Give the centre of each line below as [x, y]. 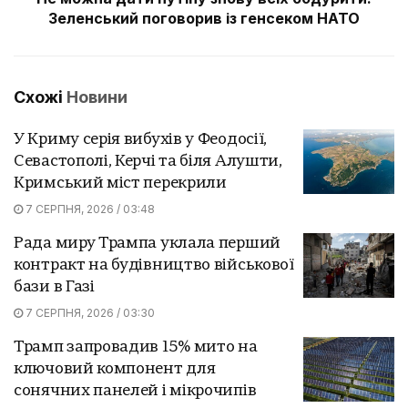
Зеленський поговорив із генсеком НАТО [204, 18]
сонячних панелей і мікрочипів [135, 391]
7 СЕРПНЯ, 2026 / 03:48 [89, 209]
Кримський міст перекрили [120, 183]
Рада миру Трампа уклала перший [147, 243]
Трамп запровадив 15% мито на [136, 347]
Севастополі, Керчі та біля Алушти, [148, 161]
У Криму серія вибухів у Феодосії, [141, 139]
